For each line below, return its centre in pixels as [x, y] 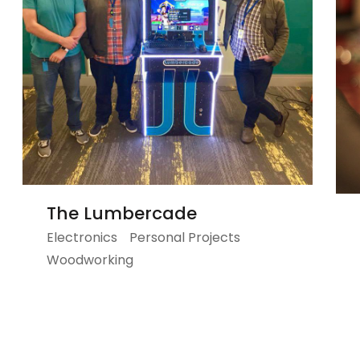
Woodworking [90, 260]
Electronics [82, 237]
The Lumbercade [122, 213]
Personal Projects [185, 237]
